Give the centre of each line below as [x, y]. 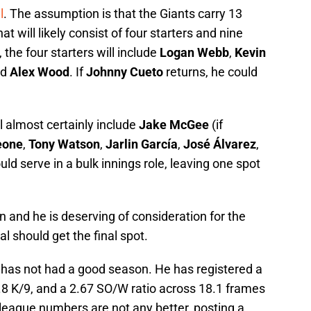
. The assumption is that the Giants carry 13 [123, 13]
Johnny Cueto [125, 72]
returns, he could [210, 72]
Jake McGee [174, 124]
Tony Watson [64, 144]
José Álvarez [220, 144]
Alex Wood [40, 72]
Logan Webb [194, 52]
